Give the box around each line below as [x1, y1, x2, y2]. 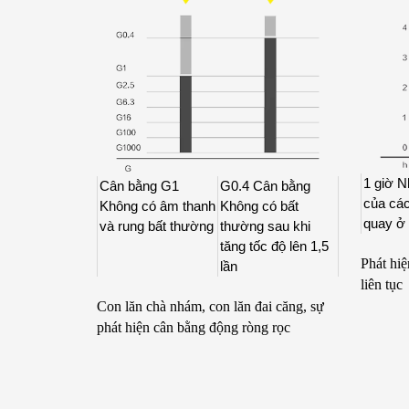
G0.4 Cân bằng [220, 177, 311, 194]
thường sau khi [220, 217, 311, 234]
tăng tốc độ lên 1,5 [220, 237, 330, 254]
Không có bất [220, 197, 299, 214]
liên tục [360, 277, 403, 293]
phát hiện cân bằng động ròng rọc [96, 320, 290, 336]
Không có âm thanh [100, 197, 216, 214]
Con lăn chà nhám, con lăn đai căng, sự [96, 299, 324, 315]
